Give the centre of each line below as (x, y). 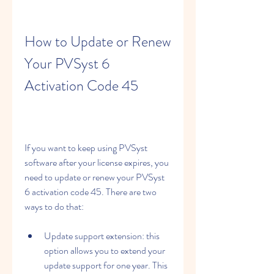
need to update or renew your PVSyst (94, 177)
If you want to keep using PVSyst (86, 148)
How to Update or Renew (98, 42)
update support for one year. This (106, 265)
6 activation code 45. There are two (91, 192)
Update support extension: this (102, 236)
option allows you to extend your (105, 250)
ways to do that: (54, 206)
